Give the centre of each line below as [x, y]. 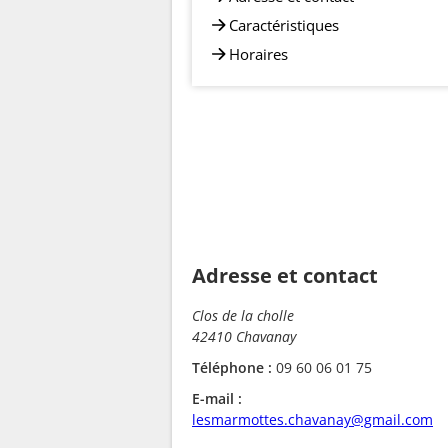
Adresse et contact [285, 275]
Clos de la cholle [243, 315]
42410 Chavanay [244, 336]
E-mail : [217, 398]
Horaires [258, 53]
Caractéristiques [284, 24]
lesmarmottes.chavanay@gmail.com [312, 419]
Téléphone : [232, 367]
